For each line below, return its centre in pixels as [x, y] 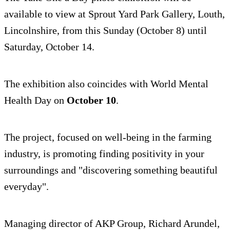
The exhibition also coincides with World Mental [106, 84]
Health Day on [35, 100]
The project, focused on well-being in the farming [108, 137]
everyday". [26, 187]
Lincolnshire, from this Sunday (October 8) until [106, 31]
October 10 [91, 100]
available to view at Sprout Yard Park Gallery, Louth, [114, 14]
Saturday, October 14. [49, 47]
